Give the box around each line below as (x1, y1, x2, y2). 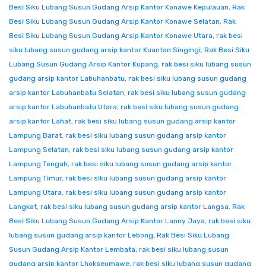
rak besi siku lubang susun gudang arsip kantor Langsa (40, 202, 229, 211)
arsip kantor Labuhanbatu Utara (9, 103, 117, 111)
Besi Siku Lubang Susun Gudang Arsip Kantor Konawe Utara (9, 31, 213, 40)
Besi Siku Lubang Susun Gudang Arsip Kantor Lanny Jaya (9, 217, 205, 225)
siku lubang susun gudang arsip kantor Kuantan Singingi (9, 46, 201, 54)
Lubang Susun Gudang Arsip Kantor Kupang (9, 60, 158, 68)
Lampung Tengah (9, 160, 68, 168)
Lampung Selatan (9, 145, 69, 154)
